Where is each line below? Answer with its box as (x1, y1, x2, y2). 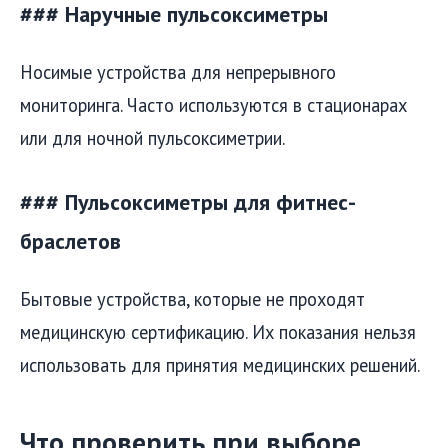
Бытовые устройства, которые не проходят (20, 286, 365, 311)
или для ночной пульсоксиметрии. (20, 125, 285, 150)
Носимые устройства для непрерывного (20, 59, 336, 84)
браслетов (20, 226, 121, 255)
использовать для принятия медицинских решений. (20, 352, 420, 377)
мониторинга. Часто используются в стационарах (20, 92, 407, 117)
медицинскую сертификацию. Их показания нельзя (20, 319, 416, 344)
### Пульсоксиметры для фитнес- (20, 187, 356, 216)
